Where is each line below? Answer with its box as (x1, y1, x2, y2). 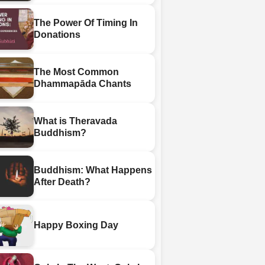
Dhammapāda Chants (34, 79, 132, 89)
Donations (34, 30, 81, 40)
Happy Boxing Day (34, 219, 119, 230)
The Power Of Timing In (34, 18, 138, 28)
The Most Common (34, 67, 119, 77)
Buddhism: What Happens (34, 164, 153, 175)
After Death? (34, 176, 91, 187)
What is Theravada (34, 116, 118, 127)
